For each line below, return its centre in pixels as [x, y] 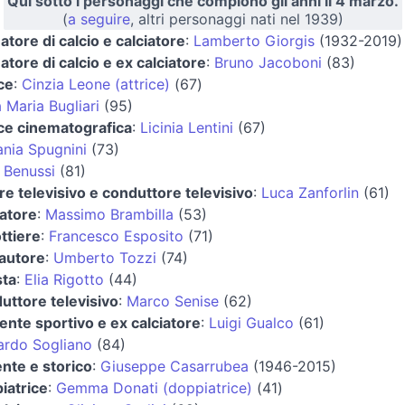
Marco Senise [172, 301]
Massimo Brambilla [109, 214]
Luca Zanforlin [310, 192]
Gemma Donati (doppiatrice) [154, 387]
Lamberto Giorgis [254, 40]
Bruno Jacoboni [268, 62]
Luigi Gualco [251, 322]
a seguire [99, 19]
